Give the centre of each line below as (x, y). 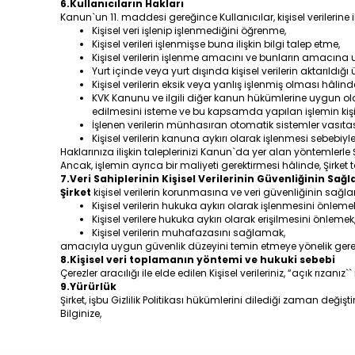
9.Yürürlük (88, 286)
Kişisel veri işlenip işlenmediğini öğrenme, (189, 31)
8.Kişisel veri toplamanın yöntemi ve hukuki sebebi (198, 260)
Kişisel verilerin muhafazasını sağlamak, (189, 233)
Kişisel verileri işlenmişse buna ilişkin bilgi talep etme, (216, 44)
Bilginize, (81, 313)
